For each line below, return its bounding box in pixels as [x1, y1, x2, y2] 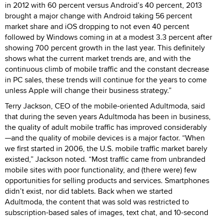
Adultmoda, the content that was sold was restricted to [5, 196, 189, 207]
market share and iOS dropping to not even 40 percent [5, 20, 189, 32]
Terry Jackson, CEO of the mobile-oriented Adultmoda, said [5, 100, 205, 111]
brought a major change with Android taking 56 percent [5, 10, 192, 21]
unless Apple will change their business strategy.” [5, 84, 171, 96]
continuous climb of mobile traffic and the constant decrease [5, 63, 209, 75]
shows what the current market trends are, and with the [5, 52, 191, 64]
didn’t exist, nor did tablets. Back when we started [5, 185, 172, 197]
